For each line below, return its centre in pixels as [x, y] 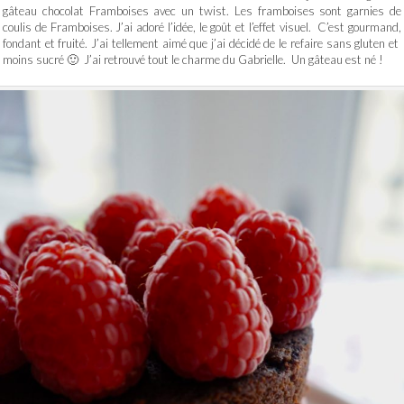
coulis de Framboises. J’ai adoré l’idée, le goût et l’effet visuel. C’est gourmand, [202, 27]
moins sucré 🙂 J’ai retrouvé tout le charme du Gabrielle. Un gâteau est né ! [193, 60]
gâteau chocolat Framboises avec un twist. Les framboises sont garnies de [202, 11]
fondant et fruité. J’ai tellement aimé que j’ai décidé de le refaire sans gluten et [202, 43]
